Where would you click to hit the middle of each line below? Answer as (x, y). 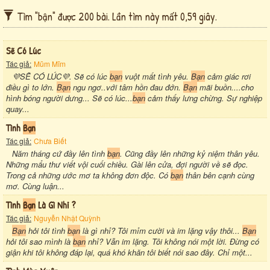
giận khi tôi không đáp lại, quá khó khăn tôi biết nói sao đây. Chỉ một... (129, 252)
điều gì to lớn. (31, 87)
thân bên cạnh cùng (219, 175)
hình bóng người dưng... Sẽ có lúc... (69, 98)
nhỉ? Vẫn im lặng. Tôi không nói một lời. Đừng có (172, 241)
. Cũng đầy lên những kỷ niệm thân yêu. (190, 153)
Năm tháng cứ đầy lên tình (60, 153)
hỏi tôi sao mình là (39, 241)
